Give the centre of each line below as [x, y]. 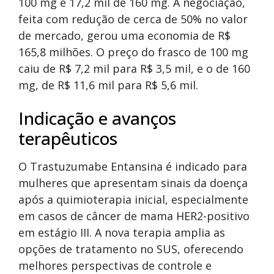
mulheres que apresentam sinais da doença [133, 183]
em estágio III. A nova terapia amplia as [122, 233]
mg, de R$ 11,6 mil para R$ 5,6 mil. [108, 85]
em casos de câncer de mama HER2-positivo [134, 216]
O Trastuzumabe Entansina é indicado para [133, 167]
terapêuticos [68, 139]
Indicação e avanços [97, 118]
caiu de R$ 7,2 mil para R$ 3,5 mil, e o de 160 [134, 69]
